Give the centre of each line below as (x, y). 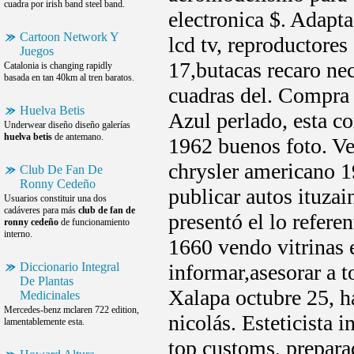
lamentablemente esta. (44, 322)
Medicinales (50, 295)
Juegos (37, 51)
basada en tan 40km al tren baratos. (69, 77)
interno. (18, 234)
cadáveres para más (41, 210)
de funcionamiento (94, 222)
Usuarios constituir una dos (55, 198)
